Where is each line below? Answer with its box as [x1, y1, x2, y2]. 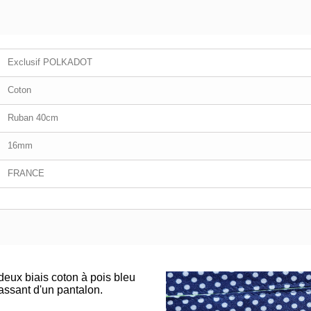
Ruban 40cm [8, 112, 58, 124]
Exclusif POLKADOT [8, 57, 92, 68]
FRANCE [8, 168, 44, 179]
